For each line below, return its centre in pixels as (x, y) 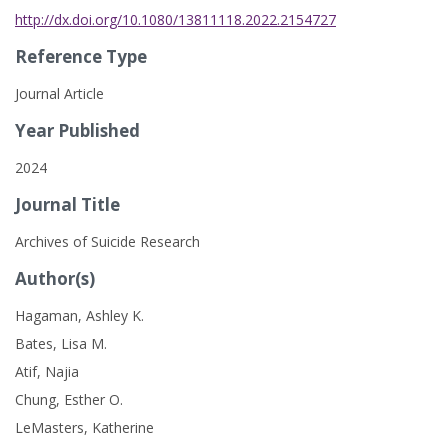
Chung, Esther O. (69, 399)
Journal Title (67, 204)
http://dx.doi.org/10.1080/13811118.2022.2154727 (175, 19)
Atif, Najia (47, 371)
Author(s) (55, 278)
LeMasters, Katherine (84, 427)
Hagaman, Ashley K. (79, 315)
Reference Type (81, 56)
